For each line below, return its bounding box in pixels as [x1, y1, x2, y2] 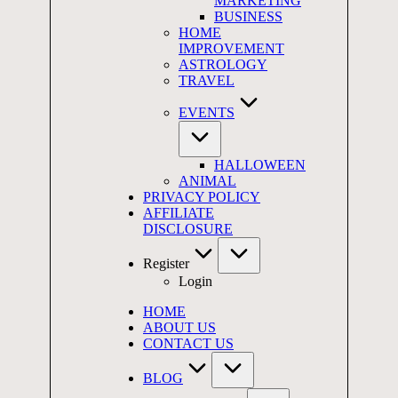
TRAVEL [179, 73, 235, 88]
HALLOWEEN [214, 157, 306, 172]
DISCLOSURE [143, 221, 233, 236]
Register [143, 256, 189, 271]
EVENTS [179, 105, 235, 120]
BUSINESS [214, 9, 283, 24]
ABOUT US [143, 320, 216, 335]
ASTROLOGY [179, 57, 267, 72]
